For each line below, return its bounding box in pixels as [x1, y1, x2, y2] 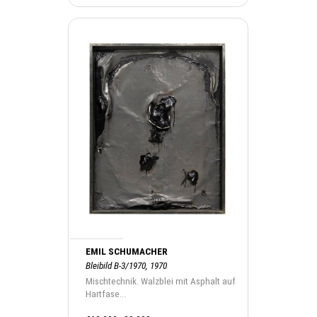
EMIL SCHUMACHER [86, 246, 168, 257]
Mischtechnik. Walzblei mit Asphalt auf [86, 276, 236, 287]
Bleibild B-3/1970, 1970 [86, 260, 168, 271]
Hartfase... [86, 289, 127, 299]
